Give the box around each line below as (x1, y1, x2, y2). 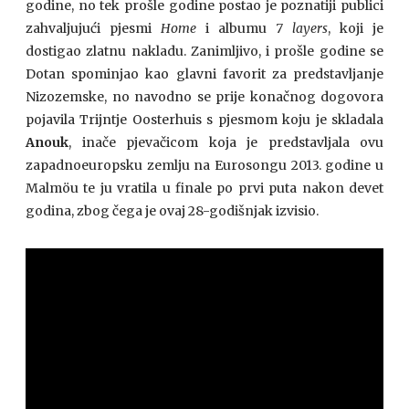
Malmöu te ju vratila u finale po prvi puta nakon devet (26, 180, 383, 196)
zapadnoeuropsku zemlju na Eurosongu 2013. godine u (26, 157, 383, 173)
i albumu (205, 20, 276, 37)
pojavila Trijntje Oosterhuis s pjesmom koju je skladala (26, 111, 383, 128)
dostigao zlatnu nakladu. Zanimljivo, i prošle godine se (26, 43, 383, 59)
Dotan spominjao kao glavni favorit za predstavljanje (26, 66, 383, 82)
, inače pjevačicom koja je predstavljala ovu (68, 134, 383, 151)
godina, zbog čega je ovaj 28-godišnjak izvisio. (26, 203, 319, 219)
